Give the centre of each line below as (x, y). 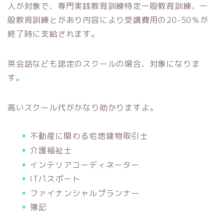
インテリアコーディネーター (85, 165)
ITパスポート (55, 179)
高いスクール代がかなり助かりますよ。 (83, 108)
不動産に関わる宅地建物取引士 (89, 136)
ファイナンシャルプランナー (85, 193)
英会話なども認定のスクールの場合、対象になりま (104, 64)
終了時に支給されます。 (54, 34)
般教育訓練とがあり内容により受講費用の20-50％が (108, 20)
